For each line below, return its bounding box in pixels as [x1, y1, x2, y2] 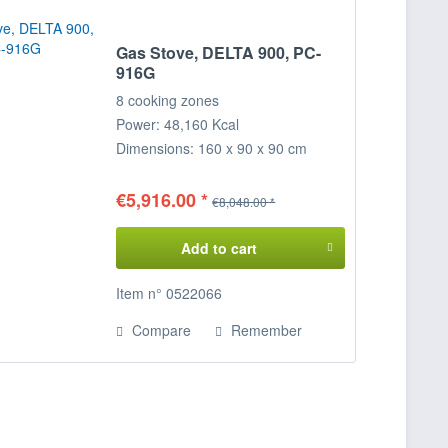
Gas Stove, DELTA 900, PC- [116, 41, 322, 65]
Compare [128, 320, 192, 341]
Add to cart [180, 238, 257, 259]
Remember [231, 320, 303, 341]
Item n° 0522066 [116, 283, 223, 304]
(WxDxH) [116, 162, 174, 183]
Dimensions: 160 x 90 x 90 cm [116, 138, 308, 159]
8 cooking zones [116, 90, 220, 111]
